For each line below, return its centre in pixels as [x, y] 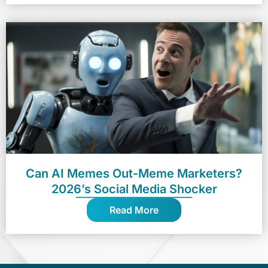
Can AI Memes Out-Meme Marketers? [134, 173]
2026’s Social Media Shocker [134, 189]
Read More [134, 210]
